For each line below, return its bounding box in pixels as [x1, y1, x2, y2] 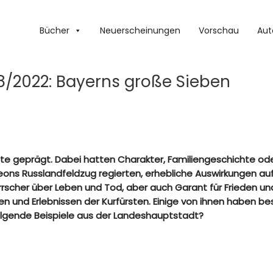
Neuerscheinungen [100, 24, 180, 37]
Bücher [40, 24, 69, 37]
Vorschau [199, 24, 239, 37]
